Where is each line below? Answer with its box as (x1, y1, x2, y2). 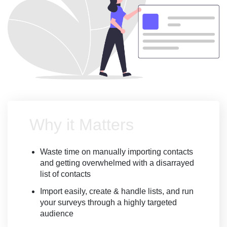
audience (40, 209, 73, 218)
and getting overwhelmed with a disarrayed (40, 159, 194, 168)
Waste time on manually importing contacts (40, 147, 193, 157)
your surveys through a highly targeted (40, 198, 177, 207)
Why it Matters (29, 116, 134, 134)
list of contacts (40, 170, 91, 179)
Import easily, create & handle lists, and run (40, 187, 194, 196)
